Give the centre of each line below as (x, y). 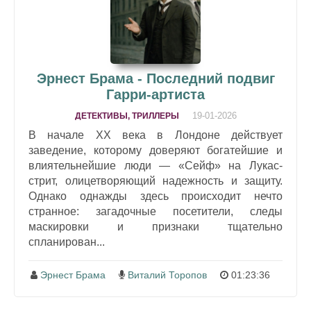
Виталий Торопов (167, 275)
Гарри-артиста (155, 94)
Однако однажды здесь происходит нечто (155, 196)
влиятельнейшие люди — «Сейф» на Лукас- (155, 166)
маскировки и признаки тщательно (155, 227)
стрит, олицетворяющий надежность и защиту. (155, 181)
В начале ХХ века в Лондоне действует (155, 135)
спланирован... (67, 242)
